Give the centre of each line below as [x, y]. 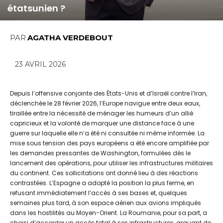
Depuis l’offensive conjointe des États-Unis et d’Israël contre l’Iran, [109, 94]
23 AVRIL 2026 [40, 64]
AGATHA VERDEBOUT [70, 37]
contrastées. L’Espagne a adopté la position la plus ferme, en [102, 183]
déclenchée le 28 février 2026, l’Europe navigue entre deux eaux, [105, 104]
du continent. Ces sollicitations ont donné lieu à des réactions [104, 173]
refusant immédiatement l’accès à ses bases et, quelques [99, 193]
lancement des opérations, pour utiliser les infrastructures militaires [111, 163]
